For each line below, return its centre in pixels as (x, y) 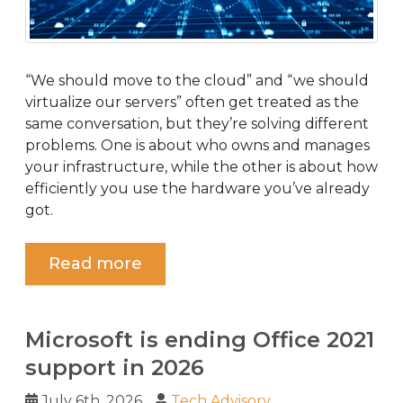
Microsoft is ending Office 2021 (200, 339)
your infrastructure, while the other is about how (201, 166)
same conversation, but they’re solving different (197, 123)
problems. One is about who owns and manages (197, 145)
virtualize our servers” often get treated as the (192, 102)
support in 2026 (115, 367)
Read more (95, 263)
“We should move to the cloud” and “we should (197, 80)
